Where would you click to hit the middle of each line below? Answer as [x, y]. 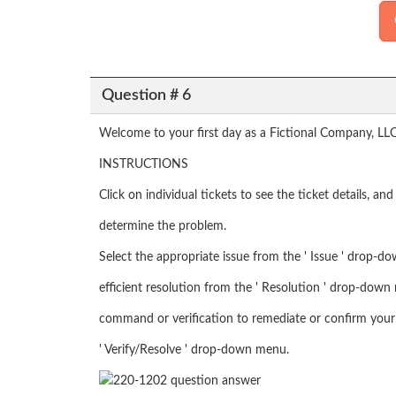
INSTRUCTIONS [144, 165]
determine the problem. [163, 227]
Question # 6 [146, 95]
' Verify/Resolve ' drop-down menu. [194, 350]
